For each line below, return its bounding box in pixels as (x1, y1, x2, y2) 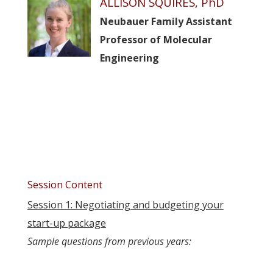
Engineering (99, 51, 159, 65)
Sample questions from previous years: (27, 234, 191, 248)
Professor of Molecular (99, 32, 212, 46)
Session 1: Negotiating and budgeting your (27, 197, 224, 211)
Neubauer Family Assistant (99, 14, 232, 28)
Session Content (27, 177, 102, 191)
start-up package (27, 216, 106, 230)
